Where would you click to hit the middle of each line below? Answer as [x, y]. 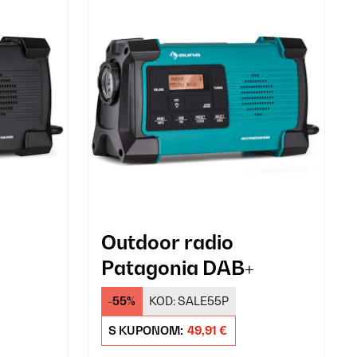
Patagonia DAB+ [177, 267]
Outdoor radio [167, 242]
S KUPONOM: [147, 330]
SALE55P [204, 300]
